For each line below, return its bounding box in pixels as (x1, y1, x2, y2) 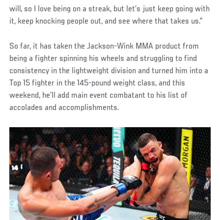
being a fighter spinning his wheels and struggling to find (9, 54, 197, 63)
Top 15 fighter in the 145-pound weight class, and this (9, 79, 186, 88)
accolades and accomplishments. (9, 103, 120, 112)
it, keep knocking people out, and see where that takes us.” (9, 17, 203, 26)
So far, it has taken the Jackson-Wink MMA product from (9, 42, 199, 51)
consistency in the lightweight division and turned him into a (9, 66, 209, 76)
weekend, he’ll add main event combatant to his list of (9, 91, 188, 100)
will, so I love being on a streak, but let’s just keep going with (9, 4, 210, 14)
